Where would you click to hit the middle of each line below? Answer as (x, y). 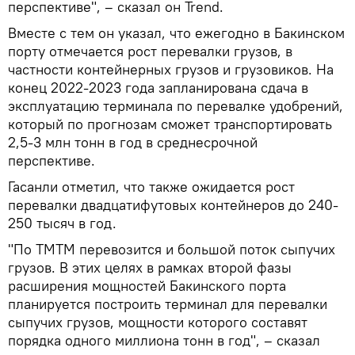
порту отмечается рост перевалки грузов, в (150, 51)
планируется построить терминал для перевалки (168, 303)
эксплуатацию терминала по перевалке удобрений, (176, 105)
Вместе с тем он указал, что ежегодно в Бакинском (176, 32)
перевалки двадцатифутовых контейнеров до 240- (173, 204)
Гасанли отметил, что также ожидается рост (151, 186)
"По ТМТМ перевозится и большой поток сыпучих (172, 249)
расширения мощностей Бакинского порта (147, 285)
